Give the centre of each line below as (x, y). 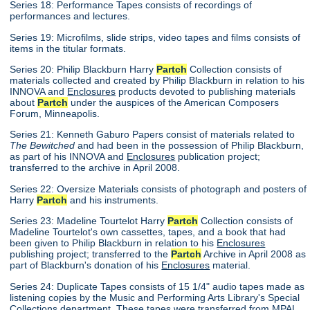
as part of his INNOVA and (69, 157)
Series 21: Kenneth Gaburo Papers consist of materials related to (153, 135)
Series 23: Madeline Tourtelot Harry (89, 221)
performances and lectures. (70, 16)
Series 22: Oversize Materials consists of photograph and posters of (158, 189)
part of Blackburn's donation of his (86, 265)
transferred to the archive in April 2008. (95, 168)
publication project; (218, 157)
